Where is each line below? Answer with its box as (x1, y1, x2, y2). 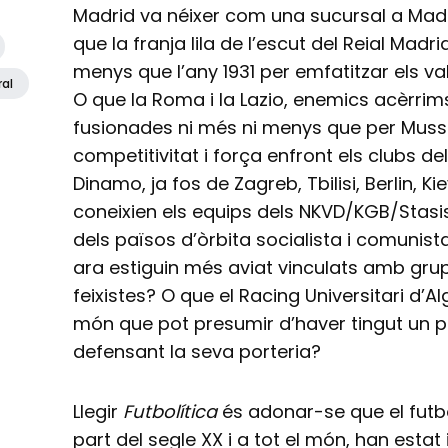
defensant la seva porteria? (73, 338, 322, 364)
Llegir (73, 398, 124, 424)
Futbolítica (123, 398, 218, 424)
